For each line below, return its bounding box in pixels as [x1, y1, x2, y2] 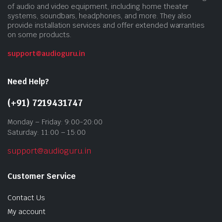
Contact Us [7, 193, 45, 203]
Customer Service [7, 171, 76, 181]
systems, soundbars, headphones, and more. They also [7, 11, 191, 21]
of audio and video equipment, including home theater [7, 2, 189, 11]
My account [7, 207, 46, 217]
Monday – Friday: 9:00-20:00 [7, 117, 103, 127]
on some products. [7, 30, 71, 40]
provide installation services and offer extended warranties [7, 21, 205, 30]
